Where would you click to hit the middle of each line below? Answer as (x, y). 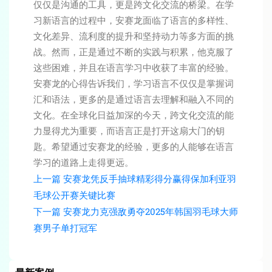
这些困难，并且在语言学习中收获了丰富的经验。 (134, 68)
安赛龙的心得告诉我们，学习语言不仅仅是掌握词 (134, 83)
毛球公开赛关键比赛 (74, 195)
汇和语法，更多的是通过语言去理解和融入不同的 (134, 99)
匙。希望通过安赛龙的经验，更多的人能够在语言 (134, 147)
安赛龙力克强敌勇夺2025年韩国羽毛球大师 (151, 211)
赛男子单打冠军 (65, 228)
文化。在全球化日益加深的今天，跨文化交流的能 (134, 115)
